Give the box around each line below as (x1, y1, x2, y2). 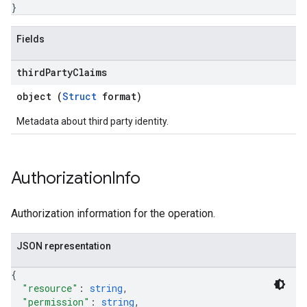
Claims (73, 66, 107, 79)
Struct (62, 90, 97, 103)
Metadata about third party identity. (16, 116, 169, 127)
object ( (16, 90, 62, 103)
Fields (16, 34, 45, 45)
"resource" (22, 282, 78, 295)
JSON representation (16, 241, 111, 251)
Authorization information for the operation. (11, 207, 215, 220)
